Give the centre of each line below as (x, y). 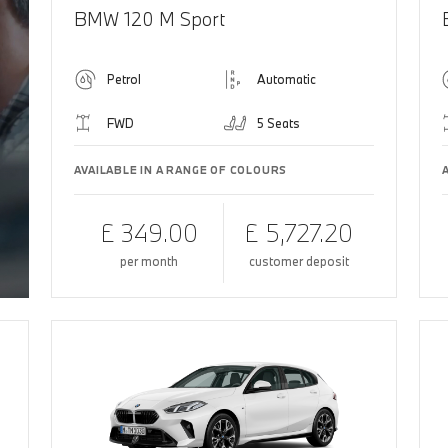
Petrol (124, 78)
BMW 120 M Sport (150, 18)
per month (148, 260)
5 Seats (278, 122)
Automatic (286, 78)
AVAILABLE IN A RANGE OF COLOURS (181, 169)
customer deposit (298, 260)
